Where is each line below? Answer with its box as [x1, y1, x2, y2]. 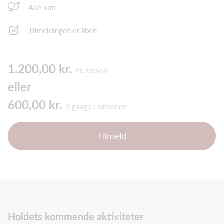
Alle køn [28, 3, 56, 12]
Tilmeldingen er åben [28, 26, 97, 35]
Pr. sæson [75, 66, 107, 75]
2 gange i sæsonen [65, 102, 127, 111]
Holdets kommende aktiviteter [8, 210, 143, 223]
